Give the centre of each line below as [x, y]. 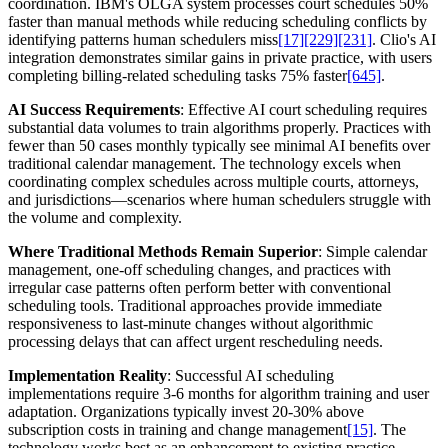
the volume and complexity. [95, 217]
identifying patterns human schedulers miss [143, 39]
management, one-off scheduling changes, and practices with [199, 269]
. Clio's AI [404, 39]
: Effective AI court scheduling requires [303, 109]
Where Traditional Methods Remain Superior [163, 251]
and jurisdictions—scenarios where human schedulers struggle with [219, 199]
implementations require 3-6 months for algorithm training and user [218, 393]
